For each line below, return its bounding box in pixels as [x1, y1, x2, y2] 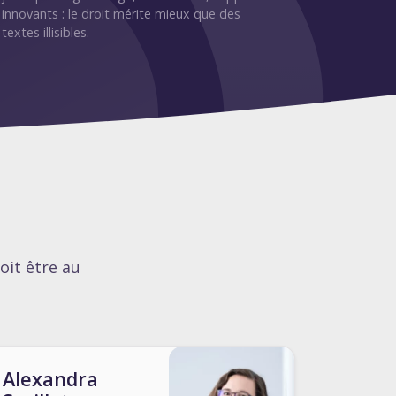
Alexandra [3, 366, 98, 392]
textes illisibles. [2, 24, 89, 41]
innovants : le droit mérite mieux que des [2, 5, 240, 22]
